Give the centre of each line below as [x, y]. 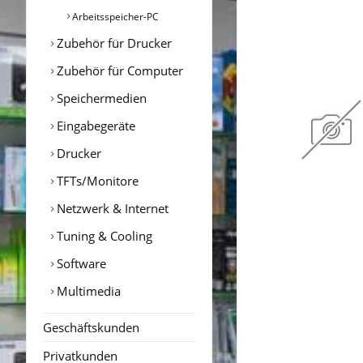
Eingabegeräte [94, 125]
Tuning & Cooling [103, 235]
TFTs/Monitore [96, 180]
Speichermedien [100, 98]
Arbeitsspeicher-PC [114, 16]
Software [80, 263]
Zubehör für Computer [118, 70]
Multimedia [87, 290]
